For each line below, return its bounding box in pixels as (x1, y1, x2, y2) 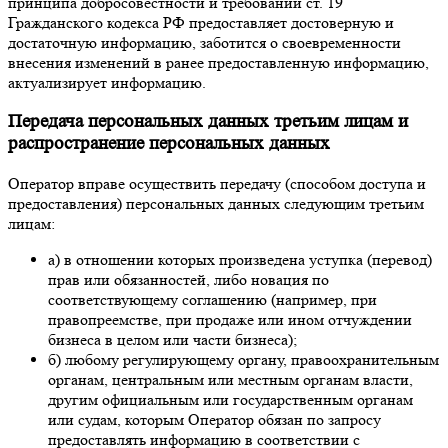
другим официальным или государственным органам (48, 389, 413, 409)
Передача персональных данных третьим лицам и (8, 111, 408, 133)
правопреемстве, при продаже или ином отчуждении (48, 309, 412, 329)
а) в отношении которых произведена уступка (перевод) (48, 249, 432, 269)
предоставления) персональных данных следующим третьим (8, 193, 424, 213)
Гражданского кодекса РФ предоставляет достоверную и (8, 12, 394, 32)
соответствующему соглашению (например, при (48, 289, 377, 309)
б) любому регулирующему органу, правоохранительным (48, 349, 439, 369)
